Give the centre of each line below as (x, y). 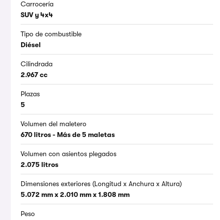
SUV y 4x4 (37, 15)
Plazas (30, 94)
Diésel (31, 45)
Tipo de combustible (51, 34)
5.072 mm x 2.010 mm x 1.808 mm (75, 195)
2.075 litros (40, 165)
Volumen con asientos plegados (69, 154)
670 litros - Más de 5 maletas (68, 135)
